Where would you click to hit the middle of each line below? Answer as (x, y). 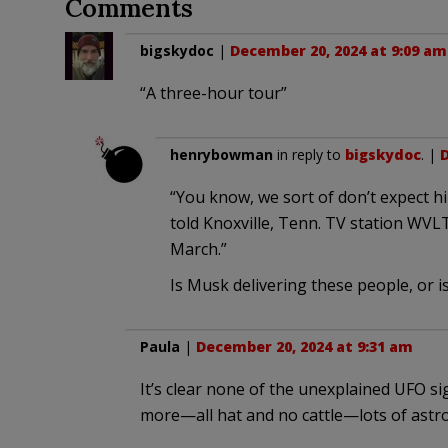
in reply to (308, 154)
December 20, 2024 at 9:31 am (304, 346)
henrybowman (221, 154)
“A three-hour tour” (213, 92)
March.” (198, 248)
